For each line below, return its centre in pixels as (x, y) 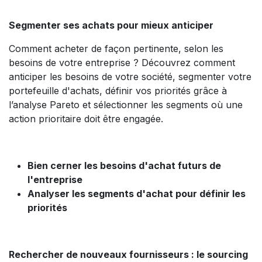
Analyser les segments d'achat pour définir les (137, 194)
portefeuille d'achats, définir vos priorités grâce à (118, 91)
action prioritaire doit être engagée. (86, 119)
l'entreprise (55, 180)
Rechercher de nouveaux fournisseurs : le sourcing (128, 254)
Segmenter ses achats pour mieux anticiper (111, 25)
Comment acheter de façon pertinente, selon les (116, 49)
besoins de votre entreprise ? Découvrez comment (122, 63)
